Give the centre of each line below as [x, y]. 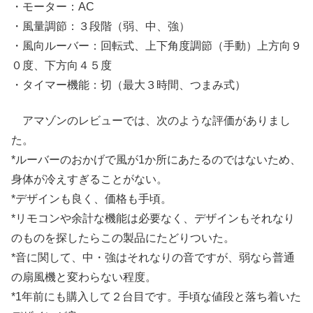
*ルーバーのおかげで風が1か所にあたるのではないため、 [156, 159]
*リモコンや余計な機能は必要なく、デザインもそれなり [153, 218]
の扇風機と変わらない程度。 [84, 277]
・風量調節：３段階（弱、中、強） [101, 27]
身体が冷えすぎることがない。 [89, 179]
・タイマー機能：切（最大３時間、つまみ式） [129, 85]
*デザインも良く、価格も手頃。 [92, 198]
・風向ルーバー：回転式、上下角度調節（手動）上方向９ [156, 46]
